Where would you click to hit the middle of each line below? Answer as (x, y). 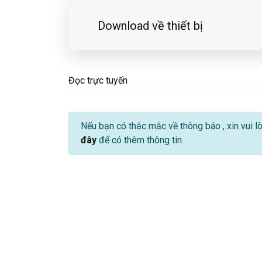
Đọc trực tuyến (98, 80)
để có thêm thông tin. (140, 140)
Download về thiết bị (150, 25)
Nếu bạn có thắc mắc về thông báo (152, 126)
